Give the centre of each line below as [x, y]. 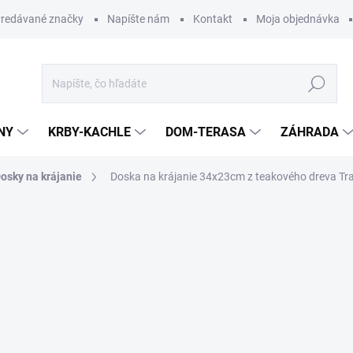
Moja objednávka [298, 19]
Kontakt [213, 19]
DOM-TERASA [206, 132]
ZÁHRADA [310, 132]
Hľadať [317, 84]
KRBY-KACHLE [89, 132]
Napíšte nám [138, 19]
